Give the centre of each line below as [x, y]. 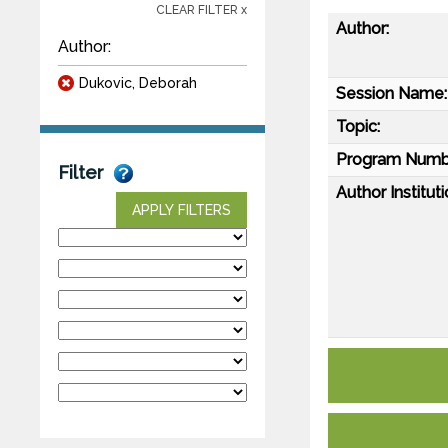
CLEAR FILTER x [201, 9]
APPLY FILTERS [181, 209]
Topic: [358, 126]
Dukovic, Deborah [138, 82]
